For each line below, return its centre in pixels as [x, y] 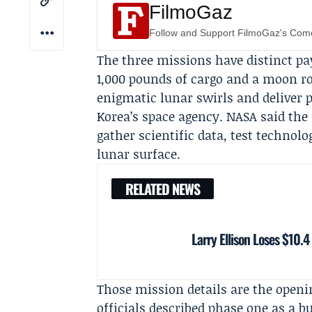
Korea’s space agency [158, 116]
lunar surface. [139, 154]
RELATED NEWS [163, 189]
